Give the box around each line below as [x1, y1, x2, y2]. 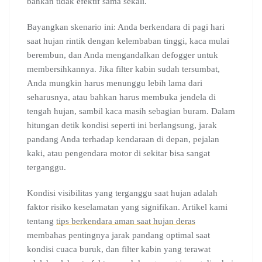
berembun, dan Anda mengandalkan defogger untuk [27, 50, 218, 60]
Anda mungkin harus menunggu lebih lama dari [27, 78, 202, 88]
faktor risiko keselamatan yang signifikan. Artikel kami [27, 202, 227, 212]
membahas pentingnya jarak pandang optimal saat [27, 230, 210, 240]
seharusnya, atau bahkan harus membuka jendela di [27, 92, 216, 102]
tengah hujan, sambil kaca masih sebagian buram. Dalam [27, 106, 235, 116]
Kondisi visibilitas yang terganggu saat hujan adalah [27, 188, 218, 198]
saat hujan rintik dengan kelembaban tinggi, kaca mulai [27, 36, 229, 46]
